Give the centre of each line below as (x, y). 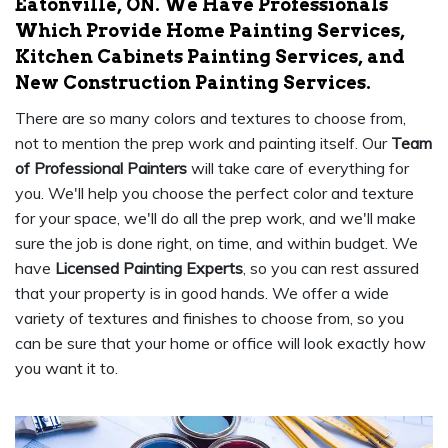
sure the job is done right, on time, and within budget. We (216, 242)
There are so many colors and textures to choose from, (210, 117)
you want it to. (66, 367)
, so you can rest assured (331, 267)
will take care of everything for (298, 167)
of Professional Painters (101, 167)
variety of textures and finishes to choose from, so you (209, 317)
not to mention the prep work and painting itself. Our (203, 142)
